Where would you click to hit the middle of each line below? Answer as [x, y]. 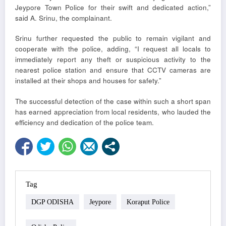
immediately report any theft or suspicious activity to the [113, 60]
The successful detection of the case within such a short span [113, 101]
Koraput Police [148, 202]
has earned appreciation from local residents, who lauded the [113, 111]
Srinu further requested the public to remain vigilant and [113, 38]
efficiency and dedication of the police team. [84, 122]
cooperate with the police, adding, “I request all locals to [113, 49]
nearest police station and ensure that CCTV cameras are [113, 70]
